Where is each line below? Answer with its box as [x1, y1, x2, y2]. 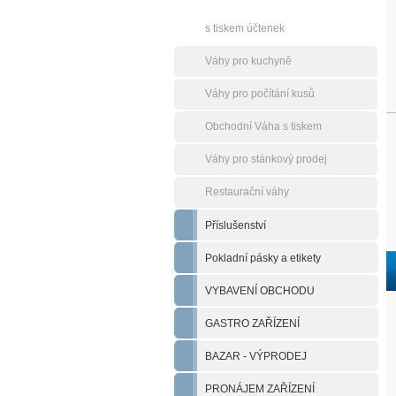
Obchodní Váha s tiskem [205, 120, 322, 133]
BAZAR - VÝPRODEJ [205, 350, 307, 362]
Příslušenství [205, 219, 266, 232]
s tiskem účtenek [205, 22, 285, 34]
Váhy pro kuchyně [205, 55, 292, 67]
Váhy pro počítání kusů [205, 88, 315, 100]
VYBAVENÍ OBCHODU [205, 285, 315, 297]
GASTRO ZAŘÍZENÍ [205, 317, 300, 330]
